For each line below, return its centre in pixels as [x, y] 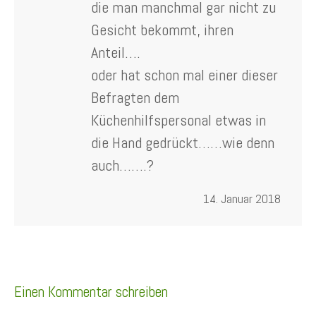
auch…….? [122, 165]
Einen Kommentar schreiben [91, 291]
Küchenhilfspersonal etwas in [178, 120]
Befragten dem [135, 97]
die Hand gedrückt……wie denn [183, 142]
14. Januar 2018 [242, 198]
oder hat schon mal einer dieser [184, 74]
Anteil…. [116, 52]
